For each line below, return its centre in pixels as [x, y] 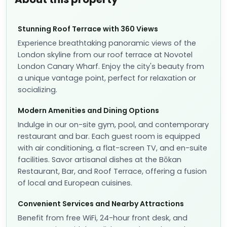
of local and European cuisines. [75, 183]
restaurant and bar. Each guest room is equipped [109, 136]
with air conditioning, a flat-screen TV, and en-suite [112, 148]
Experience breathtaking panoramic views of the [107, 43]
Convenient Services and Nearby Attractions [101, 204]
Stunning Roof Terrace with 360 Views [88, 29]
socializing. [37, 90]
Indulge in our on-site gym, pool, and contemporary [113, 125]
